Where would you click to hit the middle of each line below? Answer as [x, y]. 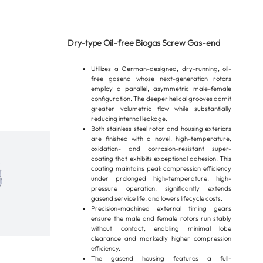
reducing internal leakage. [129, 119]
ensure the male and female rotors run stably [161, 219]
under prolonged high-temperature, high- [161, 179]
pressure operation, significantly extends [161, 189]
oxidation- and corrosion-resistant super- [161, 149]
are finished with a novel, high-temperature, [161, 139]
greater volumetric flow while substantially [161, 109]
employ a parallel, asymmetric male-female [161, 89]
